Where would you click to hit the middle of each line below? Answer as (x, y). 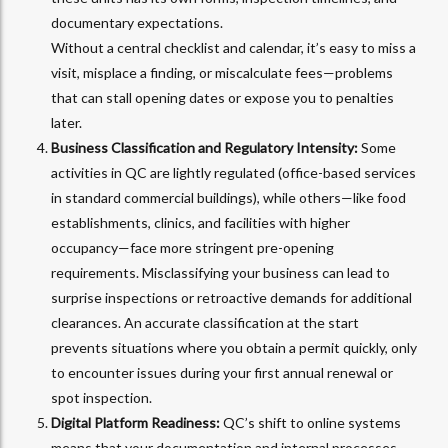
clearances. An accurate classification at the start (205, 323)
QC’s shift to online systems (310, 423)
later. (66, 123)
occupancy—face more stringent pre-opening (192, 248)
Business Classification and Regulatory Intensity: (206, 148)
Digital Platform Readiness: (135, 423)
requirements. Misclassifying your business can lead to (220, 273)
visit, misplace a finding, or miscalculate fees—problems (222, 73)
